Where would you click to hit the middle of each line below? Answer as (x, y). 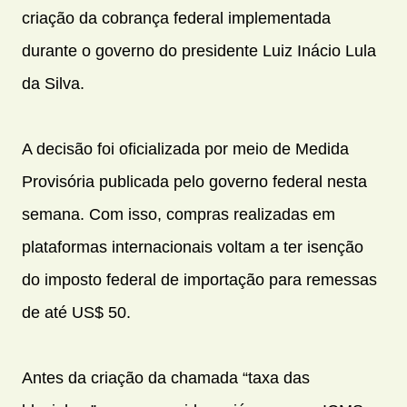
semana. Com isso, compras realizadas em (179, 215)
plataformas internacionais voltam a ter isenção (193, 248)
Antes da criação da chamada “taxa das (166, 378)
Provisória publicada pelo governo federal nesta (194, 182)
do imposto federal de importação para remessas (199, 280)
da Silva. (53, 84)
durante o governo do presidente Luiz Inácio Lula (199, 51)
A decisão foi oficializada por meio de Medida (185, 149)
